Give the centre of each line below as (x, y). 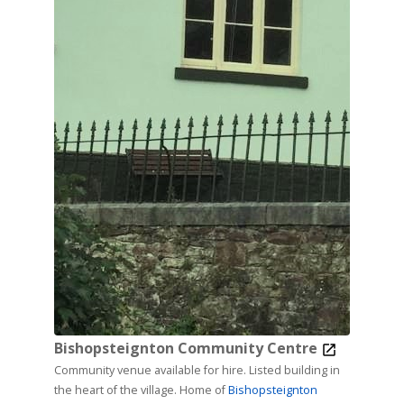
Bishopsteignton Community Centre (187, 349)
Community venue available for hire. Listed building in (151, 371)
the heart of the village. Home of (141, 390)
